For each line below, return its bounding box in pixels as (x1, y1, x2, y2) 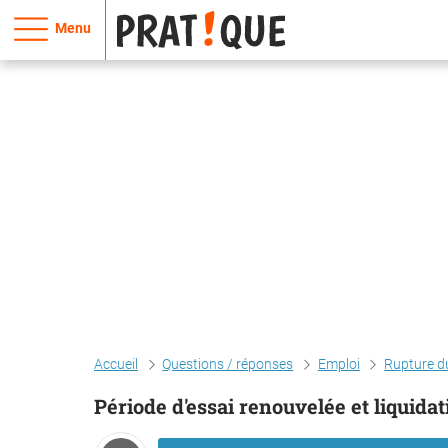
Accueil (94, 356, 138, 372)
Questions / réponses (162, 356, 294, 372)
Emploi (317, 356, 360, 372)
